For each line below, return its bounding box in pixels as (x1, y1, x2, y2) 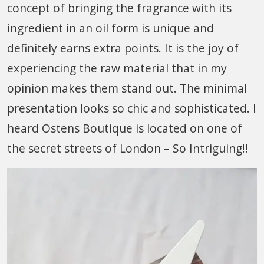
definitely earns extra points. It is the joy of (7, 39, 239, 56)
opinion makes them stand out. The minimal (7, 80, 247, 96)
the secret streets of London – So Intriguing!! (7, 140, 248, 156)
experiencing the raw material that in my (7, 60, 227, 76)
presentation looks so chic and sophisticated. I (7, 100, 256, 116)
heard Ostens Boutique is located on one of (7, 120, 242, 136)
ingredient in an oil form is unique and (7, 19, 214, 36)
